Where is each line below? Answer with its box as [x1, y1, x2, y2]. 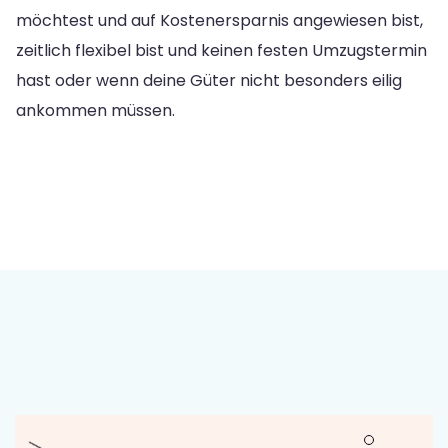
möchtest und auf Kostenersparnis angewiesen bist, [16, 8, 423, 32]
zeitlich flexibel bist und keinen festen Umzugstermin [16, 38, 427, 62]
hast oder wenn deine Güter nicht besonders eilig [16, 68, 402, 92]
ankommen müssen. [16, 98, 175, 122]
